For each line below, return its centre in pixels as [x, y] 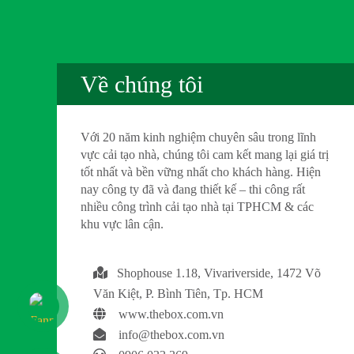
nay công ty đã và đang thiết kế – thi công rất [193, 189]
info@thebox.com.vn [171, 334]
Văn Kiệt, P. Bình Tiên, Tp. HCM [178, 293]
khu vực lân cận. [122, 224]
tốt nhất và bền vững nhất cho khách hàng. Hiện [201, 171]
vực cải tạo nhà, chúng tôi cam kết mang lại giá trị [205, 154]
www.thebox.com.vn [169, 314]
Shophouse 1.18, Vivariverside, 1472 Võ [214, 273]
